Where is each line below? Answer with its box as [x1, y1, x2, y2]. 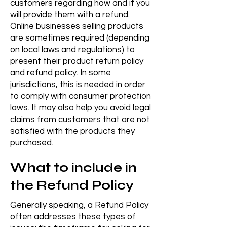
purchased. [10, 138, 53, 147]
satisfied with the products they [10, 127, 135, 136]
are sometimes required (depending [10, 33, 149, 43]
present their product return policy [10, 57, 143, 66]
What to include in [10, 160, 137, 175]
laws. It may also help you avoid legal [10, 103, 151, 112]
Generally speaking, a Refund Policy [10, 201, 148, 210]
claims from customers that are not [10, 115, 150, 124]
